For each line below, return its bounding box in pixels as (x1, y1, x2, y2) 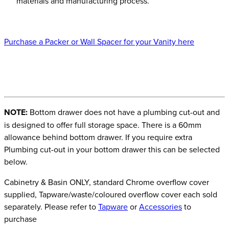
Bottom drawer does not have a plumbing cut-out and (28, 106, 220, 118)
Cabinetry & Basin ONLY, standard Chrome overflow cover (4, 176, 209, 188)
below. (4, 156, 28, 167)
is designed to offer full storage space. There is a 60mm (4, 119, 201, 130)
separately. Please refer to (4, 201, 98, 212)
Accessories (139, 201, 182, 212)
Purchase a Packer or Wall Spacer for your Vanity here (4, 36, 194, 47)
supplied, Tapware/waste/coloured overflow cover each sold (4, 189, 217, 200)
